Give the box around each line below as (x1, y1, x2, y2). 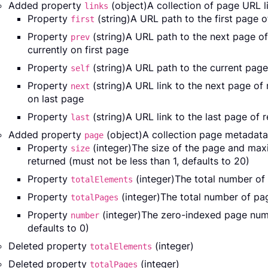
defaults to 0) (28, 222, 89, 234)
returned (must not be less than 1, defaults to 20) (28, 155, 249, 167)
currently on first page (28, 44, 129, 56)
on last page (28, 93, 84, 105)
